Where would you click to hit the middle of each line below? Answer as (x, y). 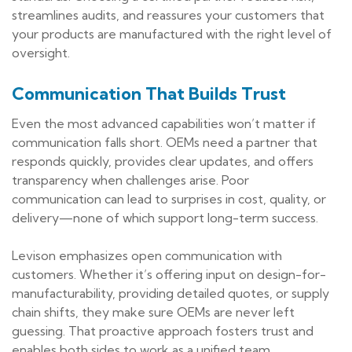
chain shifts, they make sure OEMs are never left (153, 312)
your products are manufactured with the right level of (172, 34)
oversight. (41, 53)
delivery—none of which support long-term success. (165, 218)
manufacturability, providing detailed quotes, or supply (170, 293)
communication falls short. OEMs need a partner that (165, 143)
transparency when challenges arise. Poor (130, 180)
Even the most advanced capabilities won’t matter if (164, 124)
